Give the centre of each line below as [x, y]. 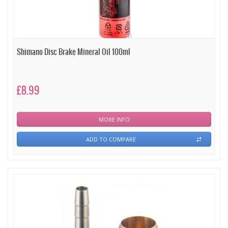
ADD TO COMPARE [111, 139]
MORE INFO [114, 119]
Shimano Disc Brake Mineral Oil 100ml [74, 52]
